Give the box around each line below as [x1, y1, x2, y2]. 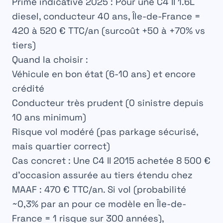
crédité [12, 83, 44, 95]
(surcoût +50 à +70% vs [99, 25, 205, 37]
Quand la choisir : [12, 54, 88, 66]
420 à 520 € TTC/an [12, 25, 99, 37]
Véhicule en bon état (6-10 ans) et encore [12, 68, 196, 80]
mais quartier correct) [12, 140, 110, 152]
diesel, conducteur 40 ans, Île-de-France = [12, 10, 200, 22]
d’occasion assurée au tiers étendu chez [12, 169, 193, 181]
